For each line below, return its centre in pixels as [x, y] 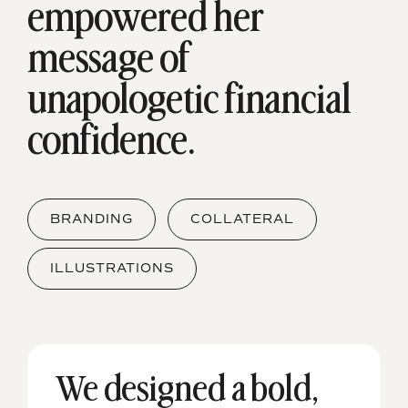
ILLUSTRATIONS [112, 268]
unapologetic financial [189, 101]
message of [109, 60]
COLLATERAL [242, 219]
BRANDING [92, 219]
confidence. [111, 142]
